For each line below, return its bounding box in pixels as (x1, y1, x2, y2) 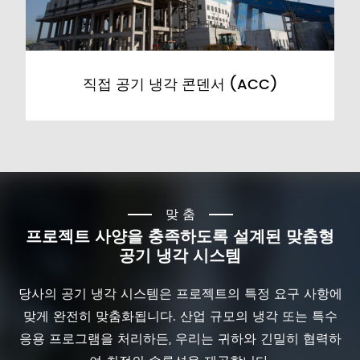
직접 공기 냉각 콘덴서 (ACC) (82, 73, 278, 97)
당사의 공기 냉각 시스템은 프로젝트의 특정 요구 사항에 (18, 283, 342, 305)
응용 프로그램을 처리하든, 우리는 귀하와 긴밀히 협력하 (18, 328, 342, 350)
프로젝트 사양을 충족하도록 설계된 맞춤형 (26, 223, 334, 251)
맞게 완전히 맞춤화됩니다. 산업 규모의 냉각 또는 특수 (22, 305, 337, 327)
